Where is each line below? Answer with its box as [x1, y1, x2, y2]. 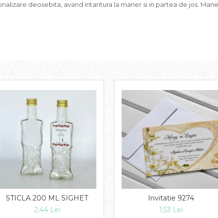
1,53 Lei [159, 205, 183, 214]
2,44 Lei [34, 205, 60, 214]
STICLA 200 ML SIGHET [6, 194, 88, 202]
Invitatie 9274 [148, 194, 194, 202]
